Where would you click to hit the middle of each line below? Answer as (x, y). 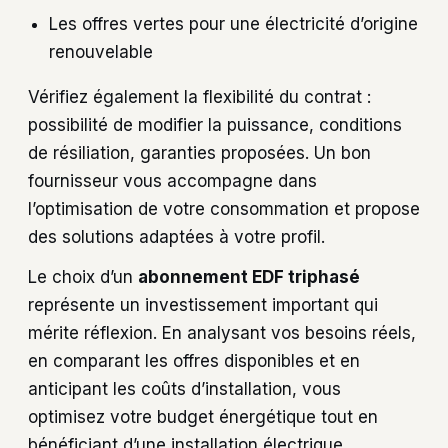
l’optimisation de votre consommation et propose (224, 208)
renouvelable (101, 51)
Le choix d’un (83, 277)
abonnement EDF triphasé (249, 277)
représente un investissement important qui (203, 305)
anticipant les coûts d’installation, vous (184, 389)
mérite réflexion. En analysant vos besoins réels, (222, 333)
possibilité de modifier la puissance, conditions (215, 124)
